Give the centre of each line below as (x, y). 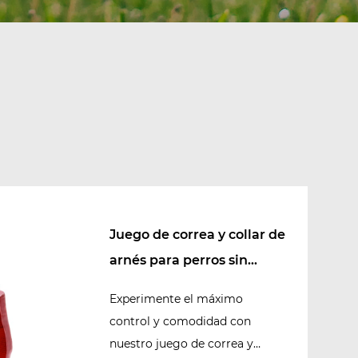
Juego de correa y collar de (197, 235)
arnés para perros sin (178, 261)
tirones (132, 286)
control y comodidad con (180, 322)
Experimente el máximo (176, 299)
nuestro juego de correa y (181, 344)
